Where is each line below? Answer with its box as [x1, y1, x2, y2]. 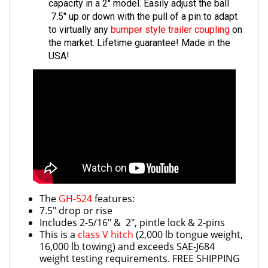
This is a [39, 218, 78, 232]
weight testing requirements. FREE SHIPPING [39, 242, 240, 255]
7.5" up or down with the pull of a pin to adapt [48, 1, 237, 13]
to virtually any [48, 14, 111, 26]
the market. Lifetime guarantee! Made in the [48, 28, 230, 39]
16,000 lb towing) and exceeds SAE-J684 [39, 230, 215, 243]
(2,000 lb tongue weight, [133, 218, 243, 232]
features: [92, 182, 135, 196]
